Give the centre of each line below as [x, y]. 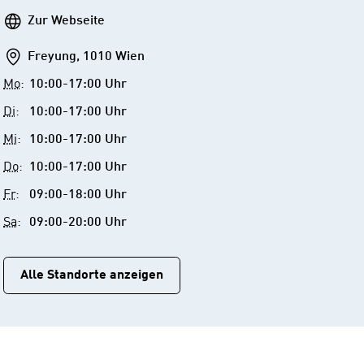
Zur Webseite [66, 21]
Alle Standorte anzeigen [92, 275]
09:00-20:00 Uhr [78, 222]
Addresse [30, 56]
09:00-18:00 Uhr [78, 195]
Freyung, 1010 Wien [86, 56]
